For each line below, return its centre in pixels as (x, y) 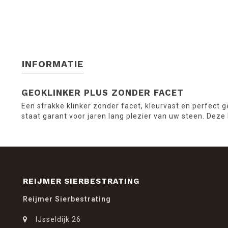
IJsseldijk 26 (58, 219)
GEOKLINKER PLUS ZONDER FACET (103, 92)
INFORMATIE (53, 64)
